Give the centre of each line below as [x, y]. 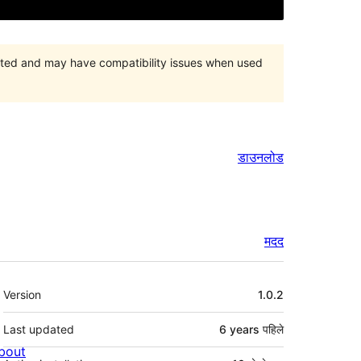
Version [22, 295]
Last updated [39, 330]
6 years [239, 330]
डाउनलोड [261, 157]
